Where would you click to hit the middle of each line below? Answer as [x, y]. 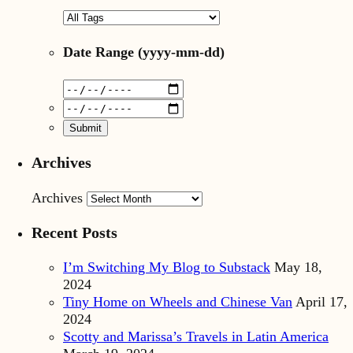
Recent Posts [74, 232]
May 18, [298, 268]
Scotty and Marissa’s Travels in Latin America [196, 337]
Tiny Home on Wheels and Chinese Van [178, 302]
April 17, [321, 302]
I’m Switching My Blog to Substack [167, 268]
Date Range [98, 52]
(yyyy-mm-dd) [179, 52]
